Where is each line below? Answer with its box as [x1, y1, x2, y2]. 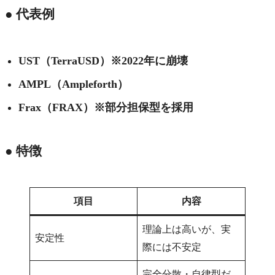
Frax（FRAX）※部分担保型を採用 [18, 101, 193, 114]
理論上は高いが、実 [142, 223, 231, 234]
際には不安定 [142, 241, 201, 252]
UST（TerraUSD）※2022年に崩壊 [18, 55, 188, 68]
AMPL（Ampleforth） [18, 78, 128, 91]
